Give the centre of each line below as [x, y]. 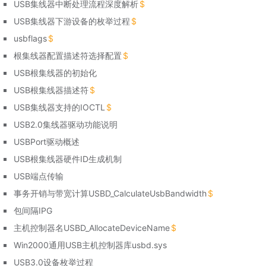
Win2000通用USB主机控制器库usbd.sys [91, 245]
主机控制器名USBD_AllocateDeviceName [92, 227]
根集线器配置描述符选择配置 [68, 55]
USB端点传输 [39, 176]
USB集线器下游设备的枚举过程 [72, 21]
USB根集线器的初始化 [56, 72]
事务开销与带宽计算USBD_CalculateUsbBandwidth [110, 193]
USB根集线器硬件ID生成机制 [68, 159]
